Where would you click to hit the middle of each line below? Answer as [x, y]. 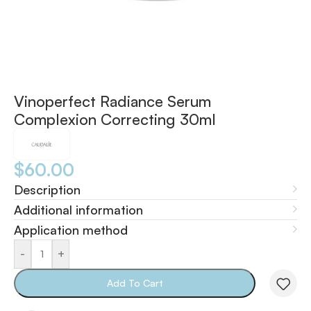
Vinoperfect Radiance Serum [112, 101]
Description [47, 189]
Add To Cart [135, 283]
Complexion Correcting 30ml [115, 119]
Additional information [78, 209]
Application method [71, 229]
